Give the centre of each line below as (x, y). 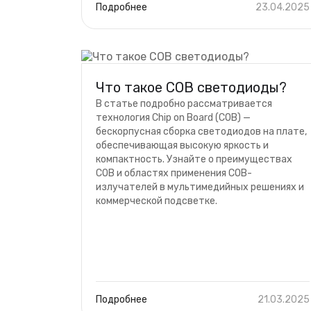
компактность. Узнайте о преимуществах (194, 159)
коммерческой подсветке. (157, 201)
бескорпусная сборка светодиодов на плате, (201, 132)
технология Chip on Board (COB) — (173, 118)
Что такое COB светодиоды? (191, 87)
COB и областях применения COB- (174, 173)
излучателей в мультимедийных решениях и (200, 187)
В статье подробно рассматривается (184, 104)
